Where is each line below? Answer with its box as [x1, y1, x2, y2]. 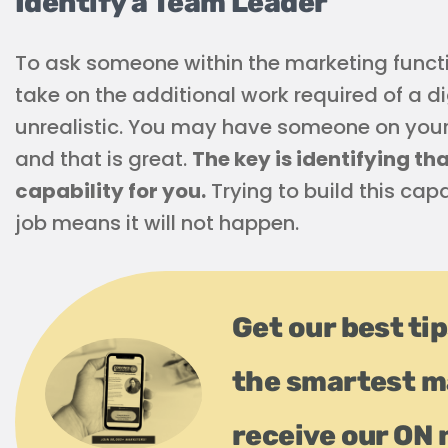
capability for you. [15, 177, 206, 205]
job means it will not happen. [15, 209, 299, 237]
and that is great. [15, 145, 192, 173]
